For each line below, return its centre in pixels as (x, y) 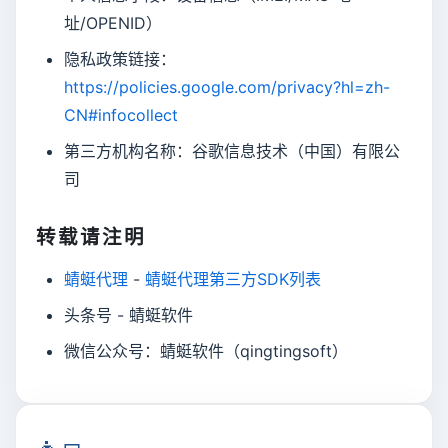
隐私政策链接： (120, 59)
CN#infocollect (121, 115)
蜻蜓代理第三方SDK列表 (233, 279)
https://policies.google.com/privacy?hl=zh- (227, 87)
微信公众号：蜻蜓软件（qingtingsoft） (206, 351)
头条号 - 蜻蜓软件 (128, 315)
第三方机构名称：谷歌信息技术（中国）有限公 (232, 151)
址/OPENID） (113, 23)
